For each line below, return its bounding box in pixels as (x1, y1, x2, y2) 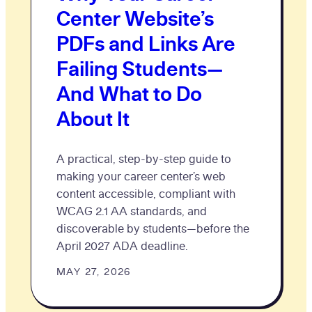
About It (56, 104, 130, 132)
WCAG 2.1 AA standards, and (56, 203, 207, 218)
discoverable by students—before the (56, 221, 249, 235)
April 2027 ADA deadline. (56, 238, 188, 253)
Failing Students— (56, 54, 224, 81)
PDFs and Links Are (56, 29, 235, 56)
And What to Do (56, 79, 202, 107)
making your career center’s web (56, 169, 226, 183)
